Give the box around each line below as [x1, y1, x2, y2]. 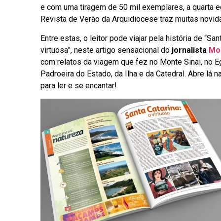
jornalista [172, 45, 209, 55]
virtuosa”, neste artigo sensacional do [40, 45, 172, 55]
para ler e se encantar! [40, 80, 117, 90]
